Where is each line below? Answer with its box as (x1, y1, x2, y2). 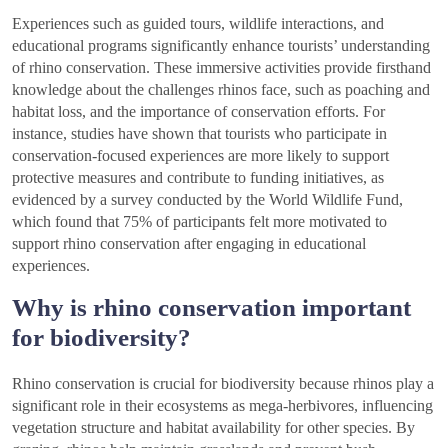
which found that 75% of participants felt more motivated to (12, 212, 387, 230)
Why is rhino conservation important (12, 293, 411, 321)
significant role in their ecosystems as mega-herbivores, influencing (12, 396, 433, 414)
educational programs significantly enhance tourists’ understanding (12, 36, 430, 54)
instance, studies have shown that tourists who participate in (12, 124, 387, 142)
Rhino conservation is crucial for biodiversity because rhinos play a (12, 374, 434, 392)
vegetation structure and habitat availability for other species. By (12, 418, 415, 436)
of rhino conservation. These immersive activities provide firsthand (12, 58, 431, 76)
